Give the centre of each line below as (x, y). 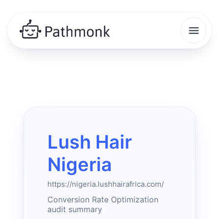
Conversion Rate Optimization (103, 199)
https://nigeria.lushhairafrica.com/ (106, 184)
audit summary (75, 209)
